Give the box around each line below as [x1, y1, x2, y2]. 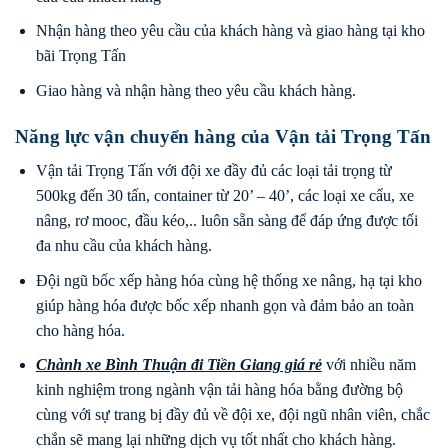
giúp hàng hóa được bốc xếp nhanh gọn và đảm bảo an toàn [35, 296, 414, 314]
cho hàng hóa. [35, 321, 125, 339]
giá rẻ [280, 356, 322, 374]
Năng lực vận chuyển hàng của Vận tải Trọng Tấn [15, 125, 431, 147]
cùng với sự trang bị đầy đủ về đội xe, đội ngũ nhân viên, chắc [35, 406, 430, 424]
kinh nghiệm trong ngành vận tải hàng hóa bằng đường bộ [35, 381, 403, 399]
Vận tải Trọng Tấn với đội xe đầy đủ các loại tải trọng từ [35, 162, 392, 180]
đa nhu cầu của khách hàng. [35, 237, 212, 255]
